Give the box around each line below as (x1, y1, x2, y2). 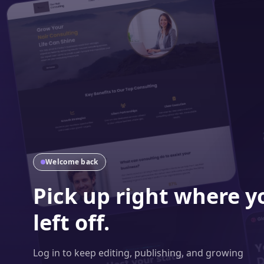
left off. (33, 208, 110, 237)
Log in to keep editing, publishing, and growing (33, 246, 243, 259)
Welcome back (45, 157, 98, 167)
